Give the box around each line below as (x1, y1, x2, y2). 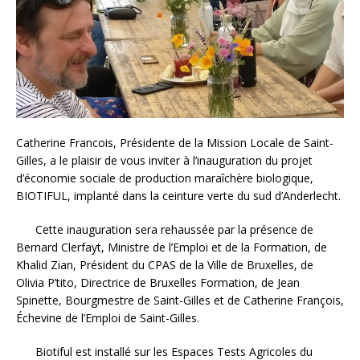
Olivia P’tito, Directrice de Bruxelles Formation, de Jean (16, 274, 300, 290)
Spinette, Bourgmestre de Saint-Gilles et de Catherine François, (16, 292, 344, 308)
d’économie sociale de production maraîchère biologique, (16, 170, 313, 186)
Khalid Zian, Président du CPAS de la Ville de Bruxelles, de (16, 256, 313, 272)
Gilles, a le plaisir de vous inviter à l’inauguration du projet (16, 152, 313, 168)
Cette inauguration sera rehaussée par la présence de (16, 221, 313, 237)
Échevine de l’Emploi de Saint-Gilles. (16, 309, 199, 325)
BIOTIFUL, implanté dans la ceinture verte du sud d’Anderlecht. (16, 187, 341, 203)
